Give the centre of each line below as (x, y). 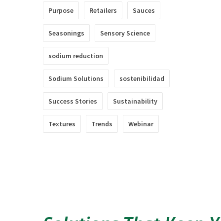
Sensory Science (125, 33)
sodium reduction (76, 56)
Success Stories (73, 101)
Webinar (141, 124)
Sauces (144, 10)
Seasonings (66, 33)
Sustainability (135, 101)
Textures (62, 124)
